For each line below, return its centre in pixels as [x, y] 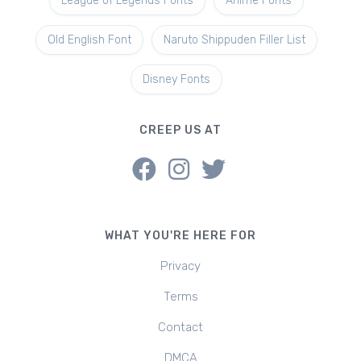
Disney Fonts [176, 79]
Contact [180, 327]
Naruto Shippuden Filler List [234, 40]
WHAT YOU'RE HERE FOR [180, 236]
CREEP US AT [180, 130]
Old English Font [89, 40]
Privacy [180, 266]
